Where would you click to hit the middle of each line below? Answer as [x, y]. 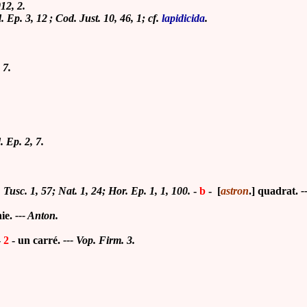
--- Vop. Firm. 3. [99, 240]
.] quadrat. [275, 191]
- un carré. [37, 240]
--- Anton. [35, 216]
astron [235, 191]
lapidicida [183, 18]
